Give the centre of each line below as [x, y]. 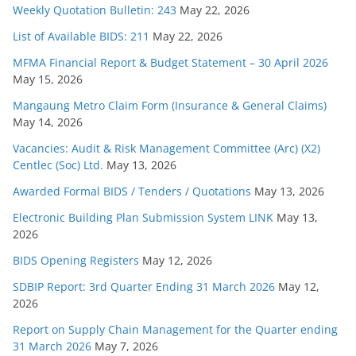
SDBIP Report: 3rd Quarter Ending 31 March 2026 [144, 286]
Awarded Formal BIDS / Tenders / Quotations [132, 191]
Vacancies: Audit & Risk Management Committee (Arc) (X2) [166, 148]
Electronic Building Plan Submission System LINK [143, 217]
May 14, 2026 [48, 122]
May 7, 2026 [126, 346]
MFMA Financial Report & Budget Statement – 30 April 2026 [170, 62]
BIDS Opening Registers [76, 260]
